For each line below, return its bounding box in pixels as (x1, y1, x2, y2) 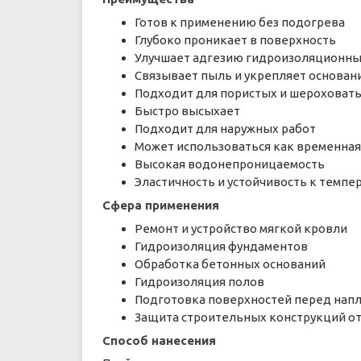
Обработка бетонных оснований (135, 257, 326, 271)
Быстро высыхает (135, 104, 240, 118)
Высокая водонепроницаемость (135, 157, 325, 171)
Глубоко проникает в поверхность (135, 33, 336, 47)
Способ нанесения (102, 334, 216, 347)
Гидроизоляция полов (135, 275, 264, 288)
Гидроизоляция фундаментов (135, 239, 308, 253)
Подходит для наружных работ (135, 122, 316, 135)
